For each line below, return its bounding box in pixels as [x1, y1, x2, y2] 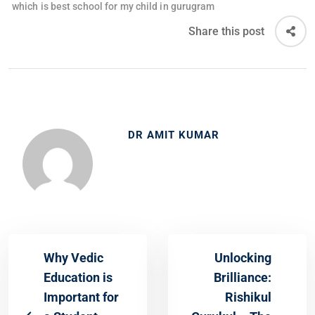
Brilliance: [214, 270, 271, 285]
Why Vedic [44, 250, 103, 266]
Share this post [188, 24, 264, 38]
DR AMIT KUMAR [128, 129, 219, 142]
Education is [44, 270, 112, 285]
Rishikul [225, 290, 271, 305]
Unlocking [214, 250, 271, 266]
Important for [44, 290, 119, 305]
